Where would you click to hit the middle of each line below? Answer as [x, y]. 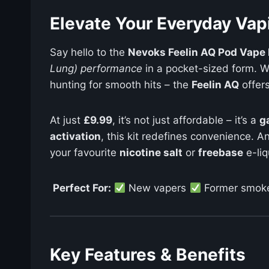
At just [67, 120]
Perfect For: [82, 188]
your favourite [85, 153]
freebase [221, 153]
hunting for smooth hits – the [121, 85]
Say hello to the [89, 53]
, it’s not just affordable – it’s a [186, 120]
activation [75, 137]
